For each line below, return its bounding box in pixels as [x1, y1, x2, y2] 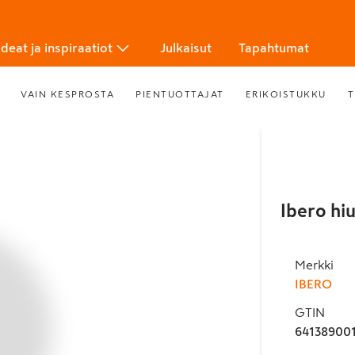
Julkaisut [160, 41, 212, 54]
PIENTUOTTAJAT [136, 89, 224, 99]
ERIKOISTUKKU [245, 89, 326, 99]
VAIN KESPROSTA [21, 89, 115, 99]
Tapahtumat [239, 41, 309, 54]
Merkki [294, 258, 334, 271]
